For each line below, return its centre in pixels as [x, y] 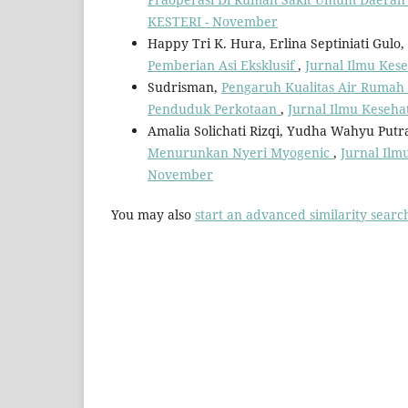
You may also [153, 214]
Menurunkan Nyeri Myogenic [240, 152]
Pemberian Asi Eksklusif [223, 65]
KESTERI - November [213, 21]
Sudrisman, [184, 87]
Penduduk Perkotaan [214, 108]
